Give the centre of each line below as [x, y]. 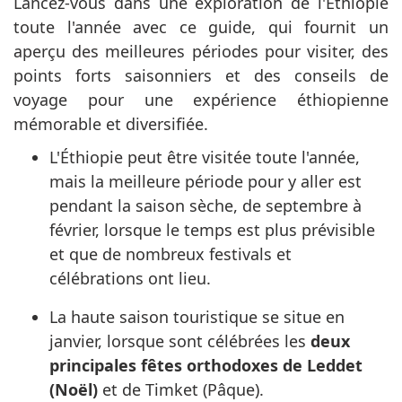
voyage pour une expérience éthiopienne [201, 99]
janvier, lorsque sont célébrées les [180, 341]
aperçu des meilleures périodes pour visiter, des [201, 51]
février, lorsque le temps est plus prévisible [212, 229]
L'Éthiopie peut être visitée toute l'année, [205, 157]
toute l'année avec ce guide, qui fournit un [201, 26]
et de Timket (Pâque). [181, 389]
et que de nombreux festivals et [170, 253]
